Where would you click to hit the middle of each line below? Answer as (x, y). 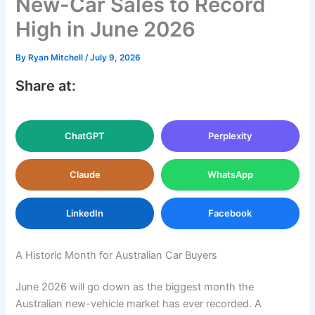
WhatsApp (230, 174)
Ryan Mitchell (57, 57)
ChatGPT (85, 135)
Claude (85, 174)
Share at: (46, 85)
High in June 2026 (106, 29)
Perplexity (230, 135)
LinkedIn (85, 213)
